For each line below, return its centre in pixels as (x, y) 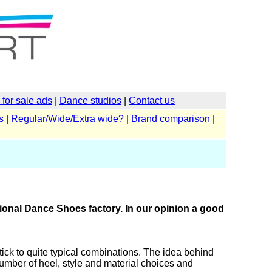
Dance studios (90, 100)
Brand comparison (170, 119)
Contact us (152, 100)
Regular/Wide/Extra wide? (67, 119)
